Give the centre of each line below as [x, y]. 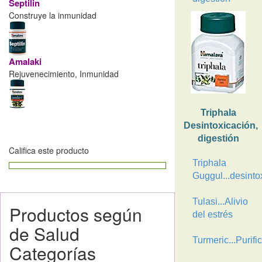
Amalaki [25, 61]
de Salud [44, 234]
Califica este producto [49, 150]
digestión [218, 138]
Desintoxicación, [220, 125]
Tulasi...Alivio [220, 201]
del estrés [212, 214]
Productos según [76, 214]
